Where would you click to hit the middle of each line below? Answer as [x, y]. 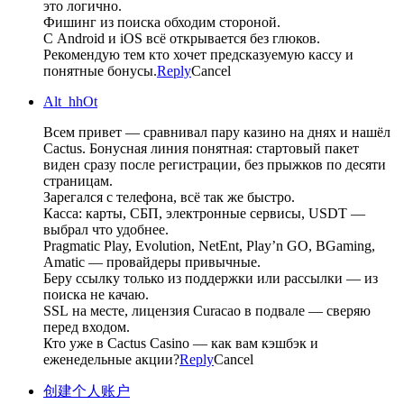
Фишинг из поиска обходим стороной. [162, 22]
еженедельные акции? [111, 359]
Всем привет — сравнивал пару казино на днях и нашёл [217, 132]
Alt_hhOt [70, 101]
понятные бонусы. [100, 70]
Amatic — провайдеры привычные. [152, 262]
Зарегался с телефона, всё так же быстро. [169, 197]
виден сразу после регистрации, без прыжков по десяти [215, 164]
